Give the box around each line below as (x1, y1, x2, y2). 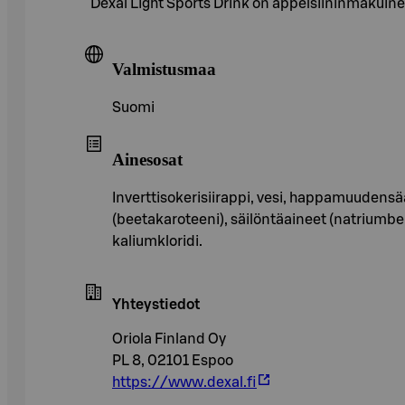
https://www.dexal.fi (112, 374, 257, 390)
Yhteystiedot (112, 297, 200, 312)
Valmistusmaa (112, 60, 216, 80)
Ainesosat (112, 149, 183, 169)
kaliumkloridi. (112, 233, 202, 249)
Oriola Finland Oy (112, 331, 226, 346)
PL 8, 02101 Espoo (112, 353, 233, 368)
